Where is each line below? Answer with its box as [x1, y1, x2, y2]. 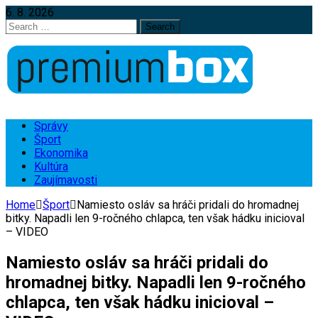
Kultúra [34, 160, 68, 173]
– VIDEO [6, 225, 48, 238]
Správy [34, 119, 68, 133]
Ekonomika [34, 146, 88, 160]
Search [5, 18, 39, 32]
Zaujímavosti [34, 173, 97, 187]
